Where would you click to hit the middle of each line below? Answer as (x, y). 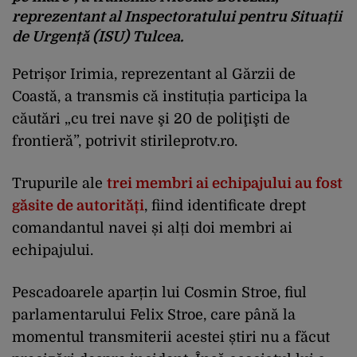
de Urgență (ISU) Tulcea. (98, 37)
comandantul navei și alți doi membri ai (152, 228)
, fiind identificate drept (225, 206)
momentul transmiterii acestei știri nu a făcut (171, 337)
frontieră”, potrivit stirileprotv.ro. (125, 141)
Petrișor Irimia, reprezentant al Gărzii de (154, 74)
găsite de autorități (78, 206)
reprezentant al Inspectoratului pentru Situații (177, 17)
